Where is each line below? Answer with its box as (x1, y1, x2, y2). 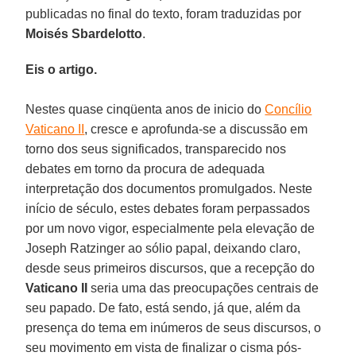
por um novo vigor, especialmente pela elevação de (25, 221, 315, 235)
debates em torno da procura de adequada (25, 161, 265, 176)
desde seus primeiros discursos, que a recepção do (25, 261, 315, 275)
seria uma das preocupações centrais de (87, 281, 319, 295)
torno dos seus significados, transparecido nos (25, 141, 287, 156)
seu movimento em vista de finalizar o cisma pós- (25, 340, 302, 354)
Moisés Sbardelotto (25, 26, 143, 41)
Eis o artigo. (25, 62, 98, 76)
